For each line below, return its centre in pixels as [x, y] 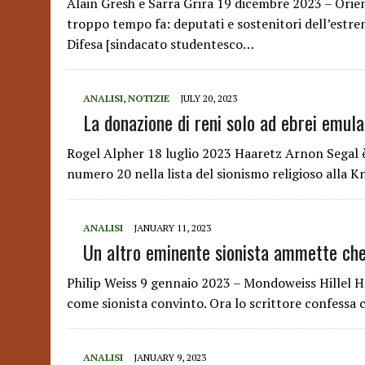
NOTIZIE [149, 98]
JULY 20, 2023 [209, 98]
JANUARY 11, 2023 [172, 228]
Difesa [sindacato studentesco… [161, 44]
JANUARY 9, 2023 [170, 357]
